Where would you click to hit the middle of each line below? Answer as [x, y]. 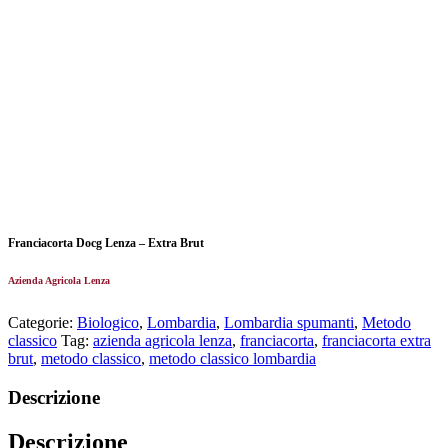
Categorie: [42, 322]
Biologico [108, 322]
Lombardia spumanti [289, 322]
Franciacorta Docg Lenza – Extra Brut [106, 243]
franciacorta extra [376, 340]
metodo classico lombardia [232, 358]
